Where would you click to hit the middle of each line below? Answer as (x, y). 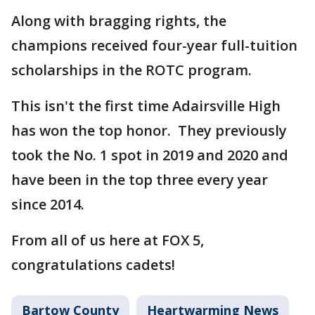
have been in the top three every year (140, 180)
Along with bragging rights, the (119, 21)
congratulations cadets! (93, 265)
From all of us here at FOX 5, (108, 240)
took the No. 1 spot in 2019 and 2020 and (150, 155)
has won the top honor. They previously (149, 131)
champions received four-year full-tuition (154, 46)
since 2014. (48, 205)
